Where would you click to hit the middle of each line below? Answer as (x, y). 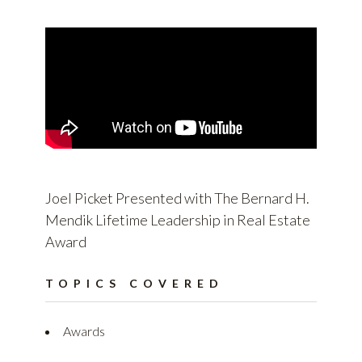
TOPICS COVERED (135, 284)
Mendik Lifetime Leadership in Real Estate (178, 220)
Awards (84, 331)
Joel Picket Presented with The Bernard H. (177, 198)
